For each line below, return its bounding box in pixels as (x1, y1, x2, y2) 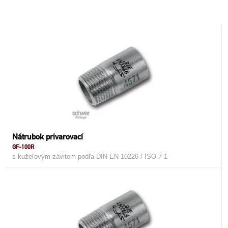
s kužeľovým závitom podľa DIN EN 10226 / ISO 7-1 (12, 153, 167, 160)
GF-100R (12, 143, 34, 151)
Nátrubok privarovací (12, 132, 83, 141)
